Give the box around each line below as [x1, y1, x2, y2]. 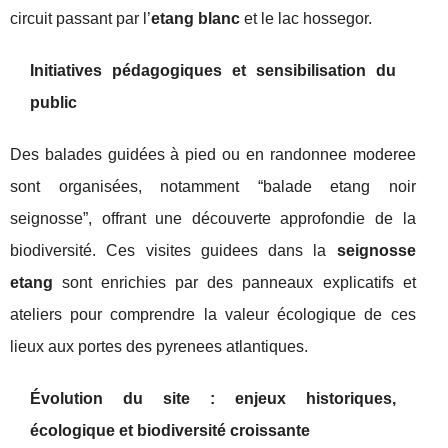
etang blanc [151, 10, 240, 27]
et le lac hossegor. [240, 10, 372, 27]
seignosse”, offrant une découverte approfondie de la [10, 210, 416, 227]
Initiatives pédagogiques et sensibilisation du [30, 62, 396, 79]
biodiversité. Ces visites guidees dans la [10, 242, 337, 259]
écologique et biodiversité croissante [30, 422, 310, 439]
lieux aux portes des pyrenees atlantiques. [10, 338, 308, 355]
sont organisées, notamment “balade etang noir [10, 178, 416, 195]
